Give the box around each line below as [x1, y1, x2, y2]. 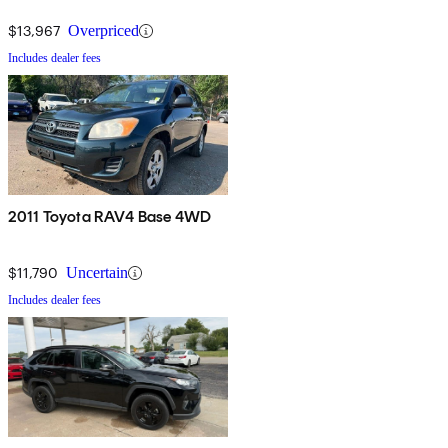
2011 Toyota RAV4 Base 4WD [8, 207, 211, 227]
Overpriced [68, 22, 139, 40]
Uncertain [66, 264, 128, 282]
